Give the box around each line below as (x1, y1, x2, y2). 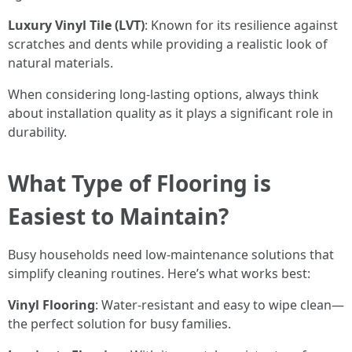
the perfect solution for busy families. (8, 315, 231, 332)
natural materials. (8, 54, 113, 71)
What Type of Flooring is (8, 168, 271, 198)
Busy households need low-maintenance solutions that (8, 246, 334, 263)
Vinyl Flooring (8, 296, 95, 313)
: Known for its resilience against (145, 16, 338, 34)
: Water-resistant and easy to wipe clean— (95, 296, 344, 313)
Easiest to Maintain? (8, 201, 229, 231)
